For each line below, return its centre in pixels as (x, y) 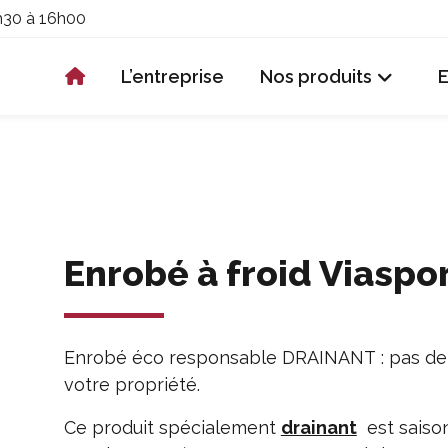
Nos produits (316, 77)
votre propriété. (131, 385)
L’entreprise (172, 77)
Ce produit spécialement (172, 428)
